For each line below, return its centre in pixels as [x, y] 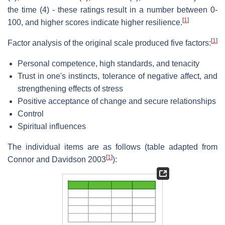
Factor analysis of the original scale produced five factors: [109, 43]
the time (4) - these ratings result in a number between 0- [113, 10]
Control [31, 114]
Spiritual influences [52, 126]
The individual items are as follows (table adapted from [113, 147]
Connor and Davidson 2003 [57, 159]
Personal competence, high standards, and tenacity [108, 63]
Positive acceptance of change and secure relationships [117, 101]
